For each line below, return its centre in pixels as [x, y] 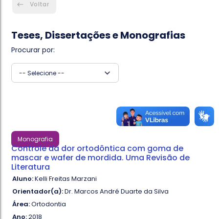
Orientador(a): [38, 191]
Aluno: [23, 179]
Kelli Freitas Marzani [65, 179]
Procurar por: [33, 50]
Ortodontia [48, 204]
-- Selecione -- [42, 73]
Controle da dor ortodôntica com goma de [98, 148]
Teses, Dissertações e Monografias [99, 35]
